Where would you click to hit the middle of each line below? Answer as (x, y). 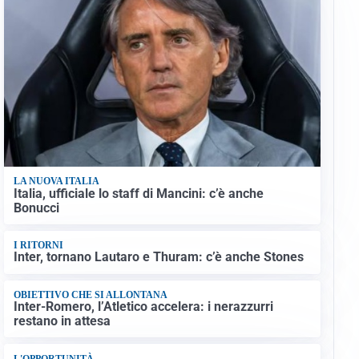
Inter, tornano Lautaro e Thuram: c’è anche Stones (158, 257)
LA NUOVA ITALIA (56, 182)
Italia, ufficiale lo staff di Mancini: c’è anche (138, 193)
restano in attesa (62, 321)
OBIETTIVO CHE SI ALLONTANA (90, 294)
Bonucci (36, 208)
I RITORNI (38, 246)
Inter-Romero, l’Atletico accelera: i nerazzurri (143, 307)
